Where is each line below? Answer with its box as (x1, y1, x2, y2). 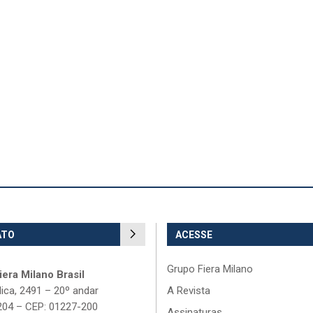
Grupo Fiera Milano (167, 262, 253, 275)
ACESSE (175, 228, 212, 240)
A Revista (167, 284, 210, 297)
